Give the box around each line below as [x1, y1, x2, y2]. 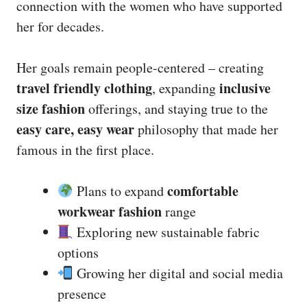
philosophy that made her [134, 120, 278, 138]
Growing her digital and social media [73, 264, 283, 282]
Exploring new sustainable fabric [73, 223, 260, 241]
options [58, 243, 99, 262]
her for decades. [16, 17, 104, 36]
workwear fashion [58, 201, 162, 221]
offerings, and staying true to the [85, 99, 268, 118]
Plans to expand [73, 182, 167, 200]
